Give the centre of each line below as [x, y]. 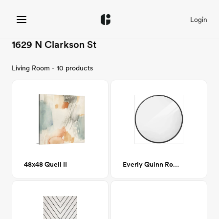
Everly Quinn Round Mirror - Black [176, 164]
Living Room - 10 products [52, 68]
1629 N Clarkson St [54, 44]
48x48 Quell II [45, 164]
